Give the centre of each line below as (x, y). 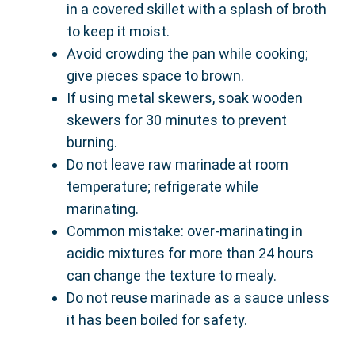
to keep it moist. (118, 32)
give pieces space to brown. (155, 76)
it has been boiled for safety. (157, 320)
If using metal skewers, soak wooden (185, 98)
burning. (92, 143)
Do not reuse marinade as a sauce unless (198, 298)
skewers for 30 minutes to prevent (177, 120)
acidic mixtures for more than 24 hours (190, 254)
